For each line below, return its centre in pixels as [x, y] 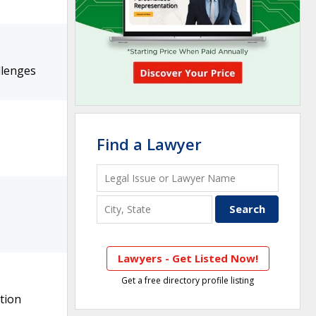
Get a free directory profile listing [188, 280]
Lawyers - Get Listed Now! [188, 258]
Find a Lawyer [149, 144]
